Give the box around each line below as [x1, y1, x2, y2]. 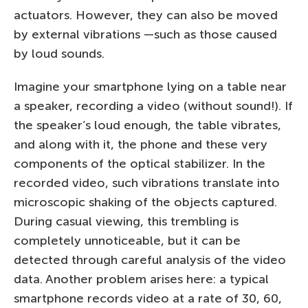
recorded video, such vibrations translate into [14, 175, 280, 191]
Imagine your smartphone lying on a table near [14, 79, 287, 95]
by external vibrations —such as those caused [14, 27, 277, 43]
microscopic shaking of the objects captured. [14, 195, 277, 210]
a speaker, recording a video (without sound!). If [14, 98, 293, 114]
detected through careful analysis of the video [14, 252, 286, 268]
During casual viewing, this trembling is [14, 214, 239, 230]
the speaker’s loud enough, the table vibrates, [14, 118, 281, 133]
